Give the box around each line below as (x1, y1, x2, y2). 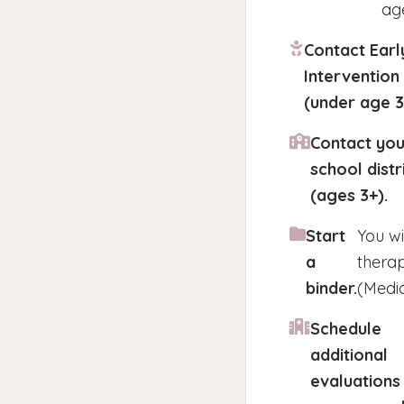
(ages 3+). (310, 185, 388, 206)
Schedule (310, 318, 381, 339)
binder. (306, 278, 357, 298)
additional (310, 344, 388, 365)
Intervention (304, 66, 399, 87)
